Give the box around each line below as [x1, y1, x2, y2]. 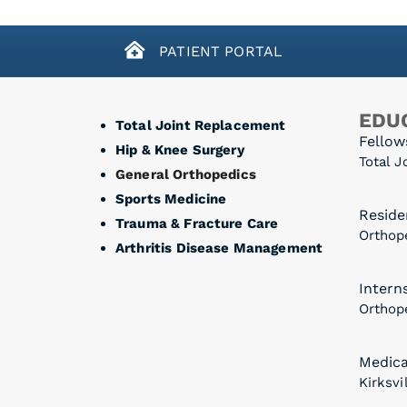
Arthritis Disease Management [115, 239, 323, 256]
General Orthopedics [115, 165, 256, 183]
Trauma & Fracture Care [115, 214, 279, 232]
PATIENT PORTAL [154, 42, 283, 60]
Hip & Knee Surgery [115, 141, 244, 158]
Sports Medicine [115, 190, 227, 207]
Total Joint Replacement [115, 116, 286, 134]
